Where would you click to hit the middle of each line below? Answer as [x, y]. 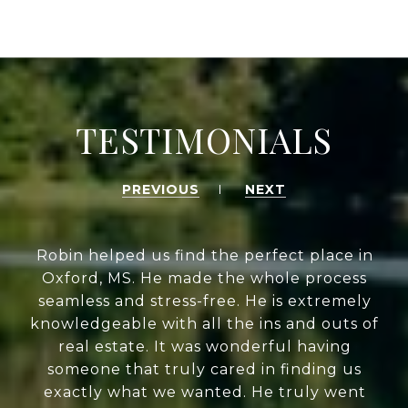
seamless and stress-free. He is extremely [204, 301]
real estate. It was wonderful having [204, 347]
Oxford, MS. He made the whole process [204, 279]
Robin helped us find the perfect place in [204, 256]
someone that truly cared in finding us [204, 370]
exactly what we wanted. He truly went [204, 393]
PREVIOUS [161, 190]
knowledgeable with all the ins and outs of [204, 324]
